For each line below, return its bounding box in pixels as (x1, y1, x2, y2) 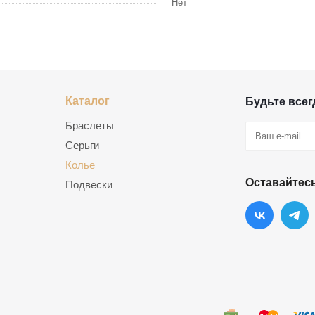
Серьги (65, 139, 99, 151)
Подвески (65, 178, 112, 191)
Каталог (65, 94, 110, 107)
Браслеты (65, 119, 114, 131)
